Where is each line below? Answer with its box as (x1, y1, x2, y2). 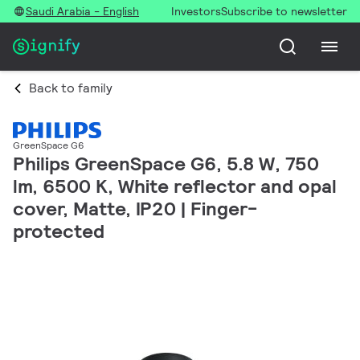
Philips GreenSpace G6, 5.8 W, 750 (13, 151, 319, 177)
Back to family (29, 80, 112, 96)
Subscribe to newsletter (221, 4, 347, 18)
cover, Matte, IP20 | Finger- (13, 196, 257, 222)
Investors (171, 4, 221, 18)
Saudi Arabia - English (26, 4, 139, 18)
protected (13, 219, 104, 244)
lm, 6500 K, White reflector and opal (13, 174, 337, 199)
